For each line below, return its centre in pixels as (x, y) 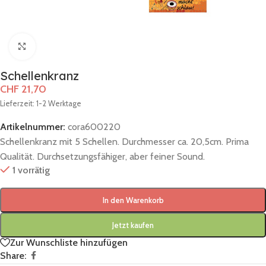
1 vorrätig (31, 170)
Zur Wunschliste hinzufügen (69, 242)
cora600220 (94, 126)
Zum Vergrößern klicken (81, 47)
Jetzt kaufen (133, 225)
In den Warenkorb (133, 200)
